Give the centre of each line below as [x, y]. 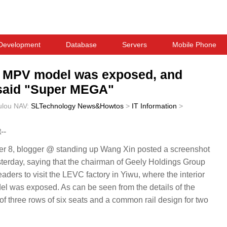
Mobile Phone [194, 45]
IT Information [154, 106]
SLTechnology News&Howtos [77, 106]
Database [81, 45]
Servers [135, 45]
